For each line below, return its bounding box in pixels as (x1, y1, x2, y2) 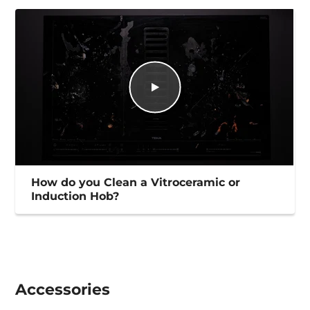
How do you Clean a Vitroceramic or (31, 176, 241, 190)
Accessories (15, 280, 111, 300)
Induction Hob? (31, 190, 120, 203)
